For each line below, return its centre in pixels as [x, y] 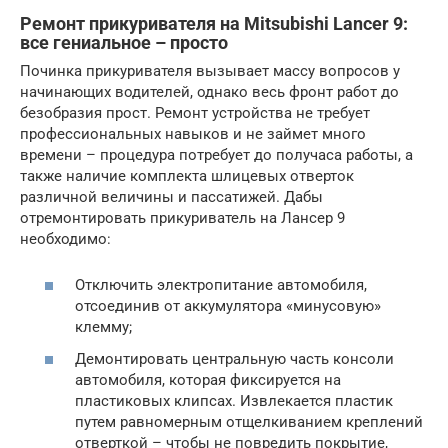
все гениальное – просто [124, 42]
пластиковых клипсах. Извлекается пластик [234, 400]
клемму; [103, 327]
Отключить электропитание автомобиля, [221, 285]
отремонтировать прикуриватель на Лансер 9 [182, 217]
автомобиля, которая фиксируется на [208, 379]
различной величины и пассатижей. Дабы [171, 196]
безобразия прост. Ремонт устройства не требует [195, 112]
